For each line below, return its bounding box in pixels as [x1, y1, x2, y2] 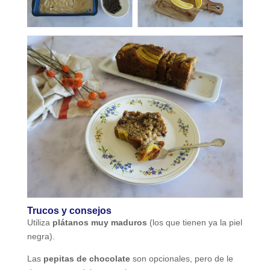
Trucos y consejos [27, 205, 111, 216]
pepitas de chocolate [43, 253, 130, 263]
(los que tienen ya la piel [146, 217, 242, 227]
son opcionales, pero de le [130, 253, 233, 263]
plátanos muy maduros [52, 217, 147, 227]
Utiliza [27, 217, 52, 227]
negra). [27, 231, 55, 241]
